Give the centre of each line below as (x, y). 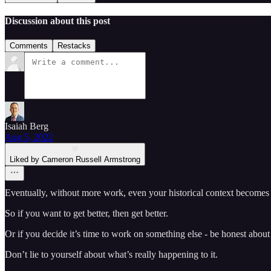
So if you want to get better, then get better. (87, 214)
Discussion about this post (57, 21)
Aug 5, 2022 (29, 137)
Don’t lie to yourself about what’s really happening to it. (111, 255)
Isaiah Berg (27, 126)
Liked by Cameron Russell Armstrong (75, 160)
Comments (29, 46)
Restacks (74, 46)
